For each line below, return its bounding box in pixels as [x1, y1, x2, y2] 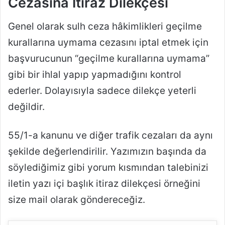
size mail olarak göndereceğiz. [8, 194, 145, 206]
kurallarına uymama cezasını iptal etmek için [8, 37, 208, 49]
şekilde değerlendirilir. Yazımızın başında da [8, 146, 206, 158]
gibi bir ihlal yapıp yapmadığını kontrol [8, 69, 181, 81]
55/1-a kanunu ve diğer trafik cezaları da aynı [8, 130, 213, 142]
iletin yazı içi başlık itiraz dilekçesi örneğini [8, 178, 200, 190]
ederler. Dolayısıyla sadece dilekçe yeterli [8, 85, 196, 97]
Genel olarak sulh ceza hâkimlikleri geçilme [8, 21, 202, 33]
